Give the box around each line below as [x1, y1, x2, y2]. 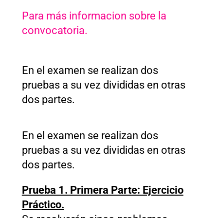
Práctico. [21, 198, 64, 211]
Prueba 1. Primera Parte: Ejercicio [21, 183, 183, 196]
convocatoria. [21, 24, 88, 36]
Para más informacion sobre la [21, 9, 166, 22]
